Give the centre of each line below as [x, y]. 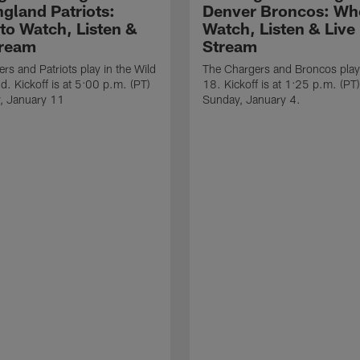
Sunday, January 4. [252, 100]
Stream [230, 46]
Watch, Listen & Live [279, 29]
